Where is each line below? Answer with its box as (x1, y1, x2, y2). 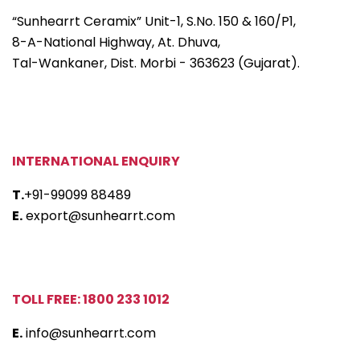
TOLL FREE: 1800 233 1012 (12, 290, 170, 309)
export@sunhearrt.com (26, 207, 175, 226)
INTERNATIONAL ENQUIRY (12, 152, 180, 171)
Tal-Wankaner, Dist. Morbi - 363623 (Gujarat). (12, 54, 300, 73)
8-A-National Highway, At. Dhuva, (12, 33, 220, 52)
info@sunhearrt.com (26, 324, 156, 343)
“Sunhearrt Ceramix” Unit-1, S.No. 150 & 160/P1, (12, 12, 296, 31)
